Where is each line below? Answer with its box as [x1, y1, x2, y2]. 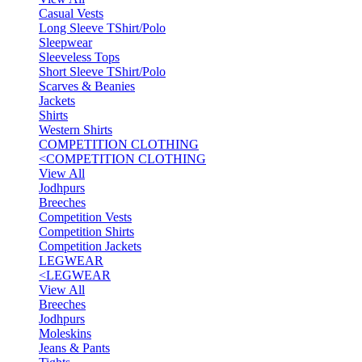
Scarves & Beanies [39, 79, 135, 93]
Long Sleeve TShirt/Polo [39, 21, 166, 35]
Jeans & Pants [39, 341, 110, 355]
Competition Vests [39, 210, 132, 224]
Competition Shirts [39, 225, 134, 238]
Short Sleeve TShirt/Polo [39, 65, 166, 78]
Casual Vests [39, 6, 103, 20]
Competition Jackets [39, 239, 141, 253]
